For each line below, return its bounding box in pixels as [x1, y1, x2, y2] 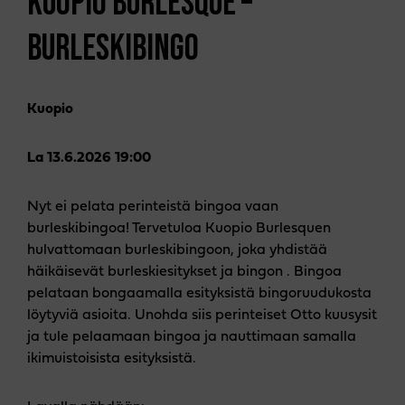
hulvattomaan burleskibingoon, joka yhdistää [27, 242, 327, 258]
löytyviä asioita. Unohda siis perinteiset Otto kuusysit [27, 307, 377, 323]
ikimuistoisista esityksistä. [27, 351, 196, 366]
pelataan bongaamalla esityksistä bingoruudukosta [27, 286, 372, 301]
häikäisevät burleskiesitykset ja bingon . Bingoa [27, 264, 342, 279]
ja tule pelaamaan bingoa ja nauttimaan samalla [27, 329, 356, 344]
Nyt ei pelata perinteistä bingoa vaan [27, 199, 278, 214]
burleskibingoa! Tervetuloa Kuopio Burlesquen [27, 221, 331, 236]
